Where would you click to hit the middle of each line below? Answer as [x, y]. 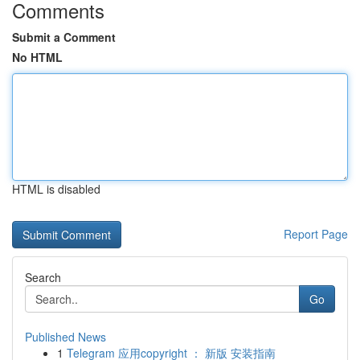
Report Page [316, 234]
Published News [65, 337]
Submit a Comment [64, 37]
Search [43, 277]
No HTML [37, 57]
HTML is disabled [56, 189]
